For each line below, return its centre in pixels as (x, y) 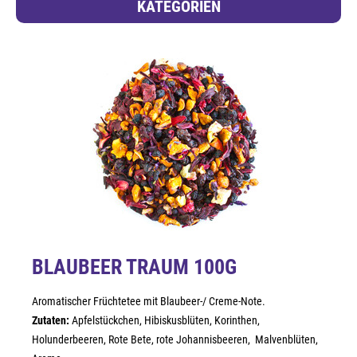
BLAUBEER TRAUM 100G (134, 267)
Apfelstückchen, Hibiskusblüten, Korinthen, (165, 320)
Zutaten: (51, 320)
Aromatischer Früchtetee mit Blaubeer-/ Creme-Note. (149, 301)
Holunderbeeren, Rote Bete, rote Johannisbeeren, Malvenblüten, (175, 339)
